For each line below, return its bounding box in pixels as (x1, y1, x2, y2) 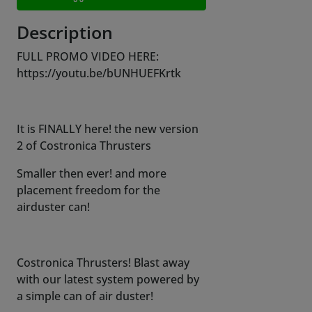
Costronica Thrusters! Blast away (17, 255, 189, 271)
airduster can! (17, 199, 90, 215)
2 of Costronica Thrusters (17, 138, 151, 154)
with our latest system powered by (17, 272, 199, 288)
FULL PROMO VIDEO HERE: (17, 49, 159, 65)
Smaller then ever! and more (17, 166, 166, 182)
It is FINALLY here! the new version (17, 121, 198, 137)
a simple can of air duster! (17, 288, 153, 304)
